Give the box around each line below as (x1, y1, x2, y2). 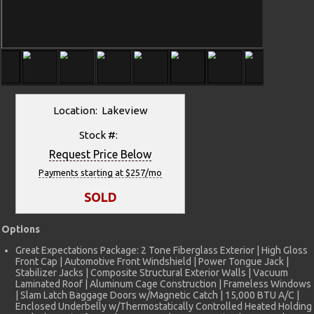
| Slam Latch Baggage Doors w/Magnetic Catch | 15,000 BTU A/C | (15, 289, 299, 301)
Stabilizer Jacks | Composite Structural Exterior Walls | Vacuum (15, 266, 288, 278)
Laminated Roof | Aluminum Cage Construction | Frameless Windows (15, 278, 311, 289)
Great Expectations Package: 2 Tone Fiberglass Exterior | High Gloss (15, 244, 308, 256)
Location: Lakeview (53, 104, 148, 116)
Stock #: (78, 128, 122, 141)
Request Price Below (49, 147, 151, 161)
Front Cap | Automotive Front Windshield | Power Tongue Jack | (15, 255, 289, 267)
